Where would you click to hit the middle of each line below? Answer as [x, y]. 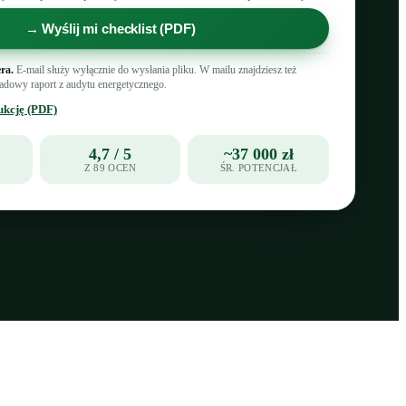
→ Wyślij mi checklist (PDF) [110, 29]
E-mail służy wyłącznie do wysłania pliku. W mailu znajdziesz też [155, 70]
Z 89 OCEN [110, 168]
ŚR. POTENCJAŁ [258, 168]
